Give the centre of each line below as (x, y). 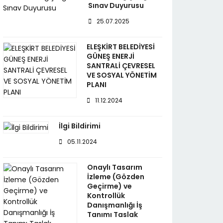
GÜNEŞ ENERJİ (111, 56)
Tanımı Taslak (112, 215)
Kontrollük (106, 196)
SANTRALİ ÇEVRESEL (121, 66)
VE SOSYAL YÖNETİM (122, 75)
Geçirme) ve (109, 186)
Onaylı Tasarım (114, 167)
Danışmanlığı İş (114, 205)
